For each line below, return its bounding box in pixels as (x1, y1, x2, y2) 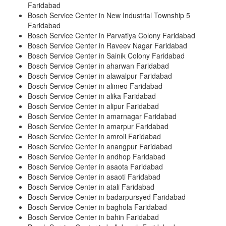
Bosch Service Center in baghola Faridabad (28, 202, 167, 212)
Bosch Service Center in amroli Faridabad (28, 131, 161, 142)
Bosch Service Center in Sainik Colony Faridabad (28, 50, 185, 61)
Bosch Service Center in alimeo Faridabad (28, 81, 162, 91)
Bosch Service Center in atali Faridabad (28, 182, 154, 192)
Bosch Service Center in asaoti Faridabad (28, 172, 160, 182)
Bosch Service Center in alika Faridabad (28, 91, 156, 101)
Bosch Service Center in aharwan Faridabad (28, 61, 169, 71)
